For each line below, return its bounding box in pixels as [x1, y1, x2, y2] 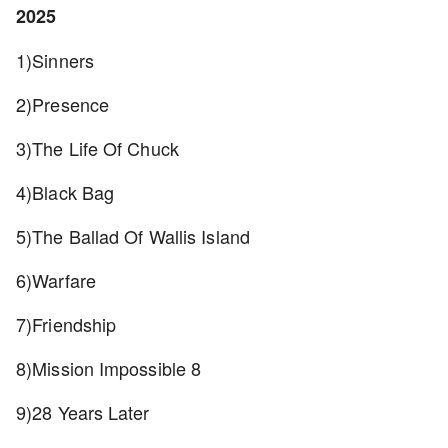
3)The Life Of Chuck [16, 135, 184, 161]
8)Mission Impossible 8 [16, 355, 207, 381]
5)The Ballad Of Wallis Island [16, 223, 255, 249]
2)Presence [16, 91, 115, 117]
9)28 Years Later [16, 399, 155, 425]
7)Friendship [16, 311, 122, 337]
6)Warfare [16, 267, 101, 293]
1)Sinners [16, 47, 99, 73]
